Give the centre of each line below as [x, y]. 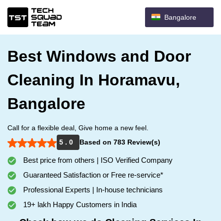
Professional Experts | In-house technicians [92, 190]
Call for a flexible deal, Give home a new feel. [78, 128]
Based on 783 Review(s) [120, 142]
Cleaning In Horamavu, [94, 80]
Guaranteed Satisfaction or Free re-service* [92, 175]
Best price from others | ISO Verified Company [97, 160]
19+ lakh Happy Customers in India [79, 204]
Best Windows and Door [99, 56]
